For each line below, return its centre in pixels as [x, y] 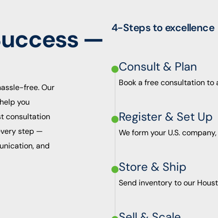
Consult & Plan [158, 67]
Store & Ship [153, 167]
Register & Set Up [166, 117]
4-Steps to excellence [163, 28]
